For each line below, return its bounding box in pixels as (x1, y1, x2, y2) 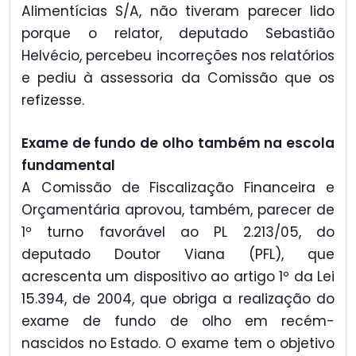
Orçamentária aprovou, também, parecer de (21, 199, 335, 219)
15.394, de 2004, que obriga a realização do (21, 288, 335, 308)
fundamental (21, 155, 115, 175)
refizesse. (21, 90, 84, 110)
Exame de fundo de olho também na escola (21, 133, 335, 153)
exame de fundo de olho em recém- (21, 311, 335, 331)
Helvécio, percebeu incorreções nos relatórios (21, 45, 335, 65)
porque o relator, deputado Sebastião (21, 23, 335, 43)
